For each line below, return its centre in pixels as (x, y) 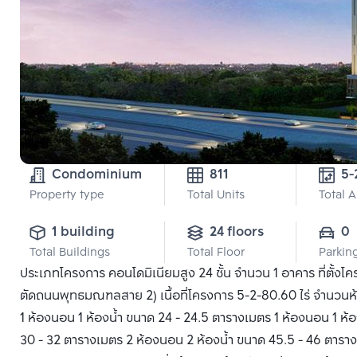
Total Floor (216, 253)
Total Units (216, 196)
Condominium (97, 175)
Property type (67, 196)
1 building (83, 232)
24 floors (237, 232)
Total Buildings (70, 253)
